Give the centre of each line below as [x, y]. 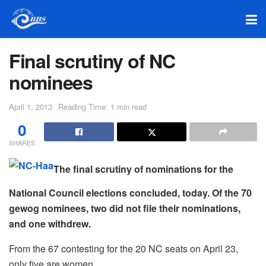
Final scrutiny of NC [92, 61]
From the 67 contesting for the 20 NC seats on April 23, [123, 248]
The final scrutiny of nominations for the [143, 169]
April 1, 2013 [31, 106]
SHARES [22, 142]
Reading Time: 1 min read [102, 106]
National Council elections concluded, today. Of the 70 [130, 192]
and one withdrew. [50, 223]
